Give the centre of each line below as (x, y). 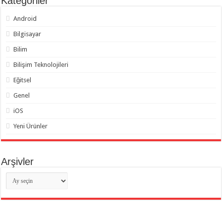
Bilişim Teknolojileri (41, 64)
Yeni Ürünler (31, 126)
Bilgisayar (28, 34)
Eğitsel (23, 80)
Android (25, 18)
